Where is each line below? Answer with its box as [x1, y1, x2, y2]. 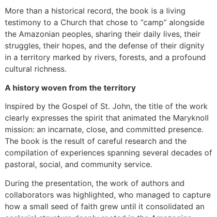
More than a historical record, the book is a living [5, 6, 186, 16]
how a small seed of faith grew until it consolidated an [5, 201, 204, 211]
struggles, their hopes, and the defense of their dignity [5, 41, 204, 51]
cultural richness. [5, 64, 66, 74]
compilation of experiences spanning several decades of [5, 148, 212, 158]
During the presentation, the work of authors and [5, 178, 185, 188]
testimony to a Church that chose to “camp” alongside [5, 17, 204, 28]
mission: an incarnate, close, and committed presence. [5, 124, 203, 135]
